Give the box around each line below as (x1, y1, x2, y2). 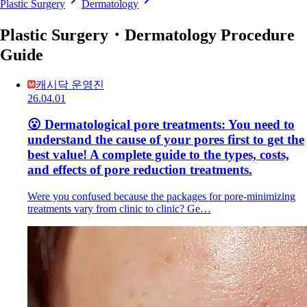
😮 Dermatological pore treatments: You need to (27, 117, 295, 132)
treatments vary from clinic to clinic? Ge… (27, 203, 211, 215)
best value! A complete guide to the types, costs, (27, 147, 289, 162)
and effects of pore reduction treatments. (27, 162, 252, 177)
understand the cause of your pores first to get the (27, 132, 304, 147)
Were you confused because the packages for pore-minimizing (27, 191, 295, 203)
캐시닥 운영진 (36, 78, 104, 90)
